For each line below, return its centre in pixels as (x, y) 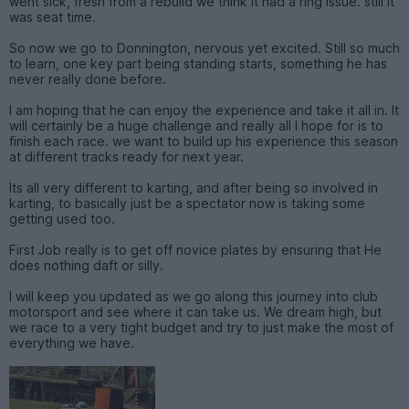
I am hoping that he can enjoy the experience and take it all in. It (204, 110)
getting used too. (62, 218)
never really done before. (88, 79)
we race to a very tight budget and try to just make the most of (201, 327)
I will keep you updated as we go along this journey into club (194, 296)
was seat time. (52, 16)
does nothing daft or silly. (86, 265)
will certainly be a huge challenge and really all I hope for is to (196, 125)
